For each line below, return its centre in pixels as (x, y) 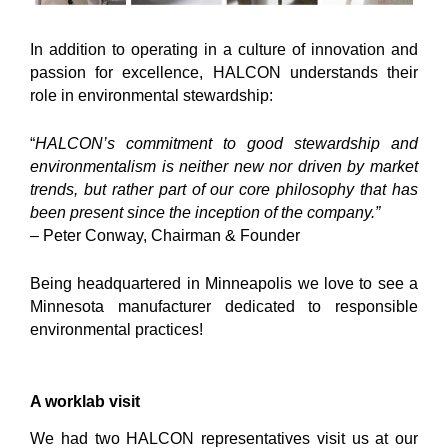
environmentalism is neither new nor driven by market (224, 166)
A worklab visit (85, 401)
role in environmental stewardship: (151, 95)
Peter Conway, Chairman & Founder (171, 235)
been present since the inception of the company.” (205, 212)
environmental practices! (116, 329)
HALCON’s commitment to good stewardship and (226, 143)
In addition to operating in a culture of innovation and (224, 49)
